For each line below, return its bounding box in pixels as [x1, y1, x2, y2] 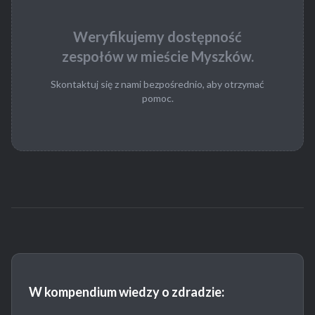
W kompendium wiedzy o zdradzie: [29, 284, 224, 300]
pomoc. [141, 92, 174, 105]
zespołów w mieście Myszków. [61, 48, 254, 65]
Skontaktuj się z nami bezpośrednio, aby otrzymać [51, 78, 264, 91]
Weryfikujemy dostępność [73, 28, 242, 46]
